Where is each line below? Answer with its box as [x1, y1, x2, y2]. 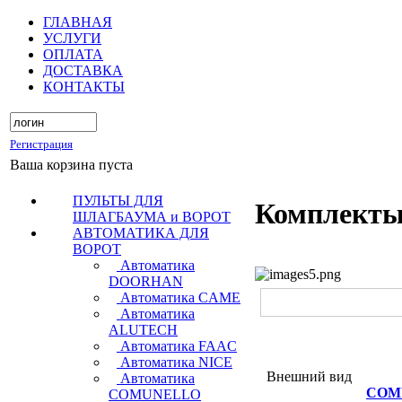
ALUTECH [109, 322, 178, 337]
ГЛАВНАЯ [43, 14, 112, 30]
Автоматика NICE [117, 354, 232, 370]
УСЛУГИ [43, 31, 101, 46]
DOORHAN [109, 274, 183, 289]
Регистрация [10, 137, 73, 151]
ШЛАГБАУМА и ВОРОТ [73, 209, 231, 224]
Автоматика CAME [117, 290, 240, 305]
